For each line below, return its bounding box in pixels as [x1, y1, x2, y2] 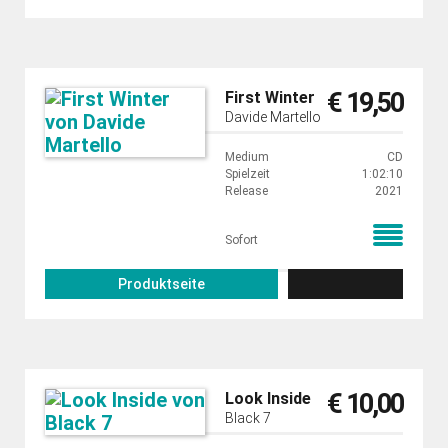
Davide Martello [225, 109, 321, 125]
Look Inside [225, 389, 311, 408]
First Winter [225, 88, 315, 107]
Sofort [225, 233, 258, 247]
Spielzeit [225, 167, 270, 181]
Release [225, 184, 268, 198]
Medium [225, 150, 269, 164]
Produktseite [117, 276, 205, 292]
